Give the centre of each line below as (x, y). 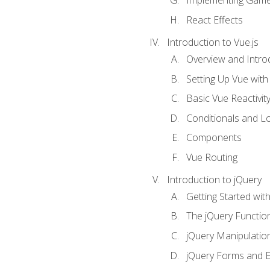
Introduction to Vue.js (212, 42)
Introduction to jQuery (214, 179)
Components (214, 138)
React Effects (214, 20)
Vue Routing (212, 157)
